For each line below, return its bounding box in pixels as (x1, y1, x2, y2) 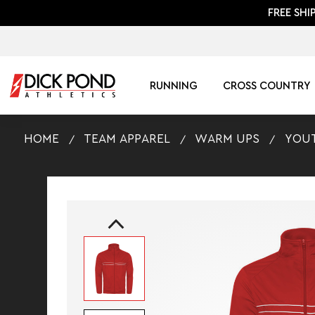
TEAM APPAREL (84, 132, 171, 145)
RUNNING (149, 80, 198, 91)
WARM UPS (195, 132, 260, 145)
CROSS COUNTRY (223, 80, 311, 91)
